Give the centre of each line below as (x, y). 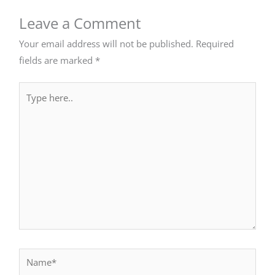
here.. (31, 106)
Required (215, 43)
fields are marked (57, 60)
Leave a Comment (80, 23)
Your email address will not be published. (107, 43)
